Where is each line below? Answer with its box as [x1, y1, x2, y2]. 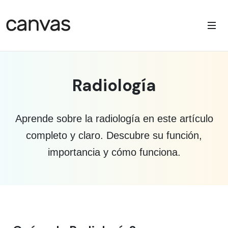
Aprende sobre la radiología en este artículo [15, 113, 213, 124]
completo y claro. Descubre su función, [26, 130, 202, 141]
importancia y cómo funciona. [47, 147, 181, 158]
